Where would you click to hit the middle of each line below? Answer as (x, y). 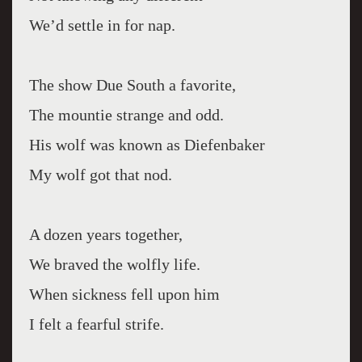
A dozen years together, (105, 234)
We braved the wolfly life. (114, 264)
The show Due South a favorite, (132, 85)
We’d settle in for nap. (102, 25)
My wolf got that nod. (100, 175)
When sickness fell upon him (124, 294)
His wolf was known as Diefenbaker (147, 145)
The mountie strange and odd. (126, 115)
